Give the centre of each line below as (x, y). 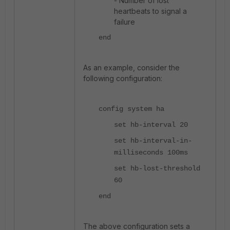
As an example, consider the (131, 68)
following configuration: (123, 78)
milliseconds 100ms (151, 152)
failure (124, 22)
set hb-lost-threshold (157, 168)
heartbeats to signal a (150, 11)
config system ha (131, 109)
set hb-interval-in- (153, 141)
